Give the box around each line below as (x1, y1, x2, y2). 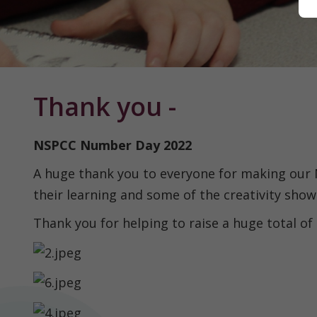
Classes (7, 129, 52, 146)
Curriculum (7, 271, 75, 288)
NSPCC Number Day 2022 (33, 137, 192, 154)
